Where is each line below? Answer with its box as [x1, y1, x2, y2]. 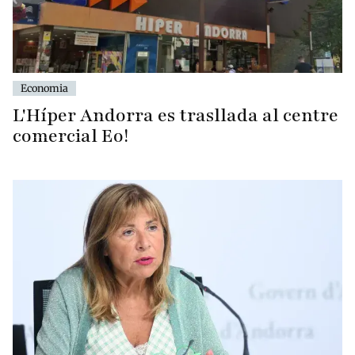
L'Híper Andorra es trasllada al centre [13, 103, 338, 128]
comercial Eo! [13, 124, 128, 149]
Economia [21, 82, 68, 95]
